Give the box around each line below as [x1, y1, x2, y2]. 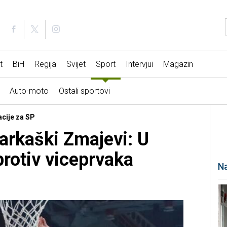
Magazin [163, 59, 193, 69]
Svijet [66, 59, 86, 69]
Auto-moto [9, 86, 49, 96]
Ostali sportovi [58, 86, 110, 96]
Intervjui [125, 59, 153, 69]
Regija [34, 59, 56, 69]
